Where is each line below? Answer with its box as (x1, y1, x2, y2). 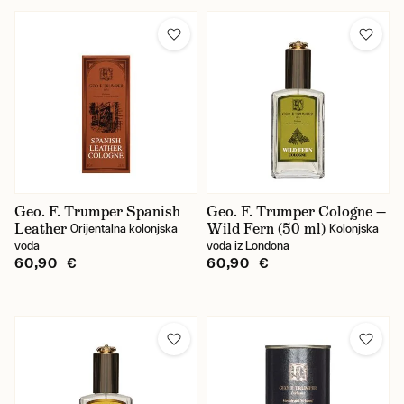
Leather (14, 219, 67, 238)
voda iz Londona (207, 239, 289, 252)
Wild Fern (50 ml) (207, 219, 326, 238)
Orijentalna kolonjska (70, 222, 178, 235)
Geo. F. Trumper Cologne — (207, 202, 386, 221)
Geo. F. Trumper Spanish (14, 202, 180, 221)
